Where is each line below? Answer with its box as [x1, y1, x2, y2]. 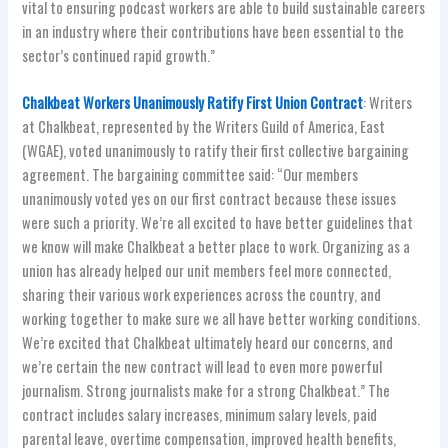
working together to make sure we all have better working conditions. [22, 308, 421, 330]
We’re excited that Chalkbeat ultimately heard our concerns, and [22, 332, 394, 354]
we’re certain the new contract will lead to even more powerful [22, 356, 383, 378]
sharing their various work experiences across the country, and [22, 284, 382, 306]
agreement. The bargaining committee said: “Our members [22, 164, 359, 186]
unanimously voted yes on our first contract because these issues [22, 188, 397, 210]
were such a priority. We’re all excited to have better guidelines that [22, 212, 414, 234]
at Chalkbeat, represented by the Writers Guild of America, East [22, 116, 386, 138]
